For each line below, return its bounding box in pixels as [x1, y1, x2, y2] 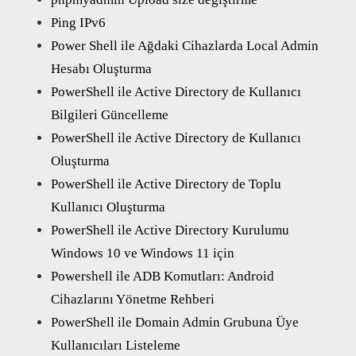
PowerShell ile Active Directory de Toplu [51, 176, 281, 192]
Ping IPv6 [51, 14, 106, 30]
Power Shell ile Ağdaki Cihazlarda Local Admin [51, 37, 319, 53]
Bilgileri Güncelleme [51, 106, 168, 122]
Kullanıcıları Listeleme [51, 337, 180, 353]
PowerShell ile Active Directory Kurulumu [51, 222, 289, 238]
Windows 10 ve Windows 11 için [51, 245, 234, 261]
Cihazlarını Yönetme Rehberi [51, 291, 215, 307]
